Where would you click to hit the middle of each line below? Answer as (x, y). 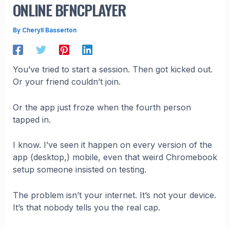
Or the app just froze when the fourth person (102, 107)
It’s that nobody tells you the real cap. (86, 208)
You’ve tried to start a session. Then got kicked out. (112, 70)
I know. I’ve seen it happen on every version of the (112, 145)
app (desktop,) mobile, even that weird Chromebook (115, 157)
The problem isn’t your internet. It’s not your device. (114, 195)
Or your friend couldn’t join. (66, 82)
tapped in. (32, 119)
